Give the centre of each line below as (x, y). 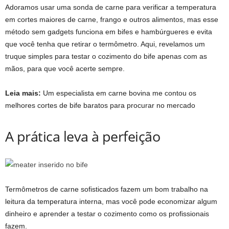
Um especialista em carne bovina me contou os (119, 93)
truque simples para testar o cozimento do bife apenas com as (106, 56)
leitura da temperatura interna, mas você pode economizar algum (111, 201)
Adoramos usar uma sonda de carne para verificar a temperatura (111, 7)
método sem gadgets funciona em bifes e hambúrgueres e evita (109, 31)
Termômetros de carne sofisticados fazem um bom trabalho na (107, 189)
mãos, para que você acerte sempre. (65, 68)
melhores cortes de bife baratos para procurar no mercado (100, 105)
